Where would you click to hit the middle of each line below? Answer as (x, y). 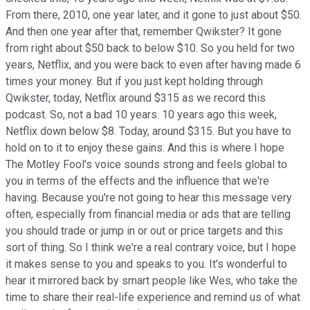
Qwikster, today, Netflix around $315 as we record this (136, 98)
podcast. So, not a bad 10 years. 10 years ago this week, (141, 114)
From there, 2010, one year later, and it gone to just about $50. (154, 15)
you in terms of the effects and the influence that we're (137, 181)
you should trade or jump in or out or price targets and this (144, 230)
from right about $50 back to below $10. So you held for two (150, 48)
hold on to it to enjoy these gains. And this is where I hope (145, 147)
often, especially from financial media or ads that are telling (148, 214)
